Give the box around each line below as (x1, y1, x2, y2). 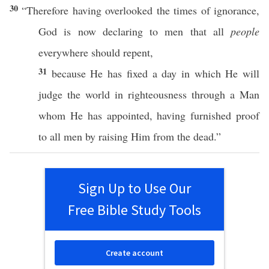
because (51, 66, 86, 80)
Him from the (128, 129, 193, 144)
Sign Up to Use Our (78, 179, 191, 198)
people (231, 24, 259, 38)
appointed (106, 108, 150, 122)
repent (123, 45, 150, 59)
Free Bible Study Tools (68, 201, 201, 219)
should (88, 45, 123, 59)
